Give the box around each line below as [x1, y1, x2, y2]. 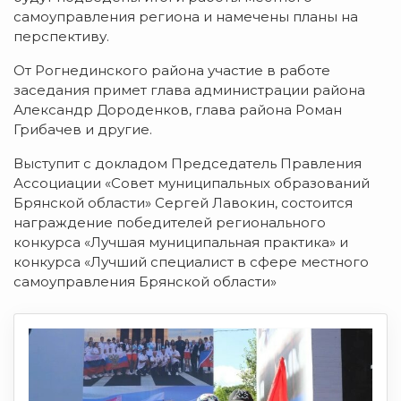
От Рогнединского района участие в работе [13, 62, 330, 79]
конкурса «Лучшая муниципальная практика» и [13, 234, 348, 251]
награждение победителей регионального [13, 214, 326, 231]
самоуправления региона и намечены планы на [13, 8, 358, 25]
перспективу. [13, 28, 109, 45]
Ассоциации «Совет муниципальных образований [13, 175, 370, 192]
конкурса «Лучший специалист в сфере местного [13, 253, 369, 270]
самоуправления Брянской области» [13, 273, 277, 290]
